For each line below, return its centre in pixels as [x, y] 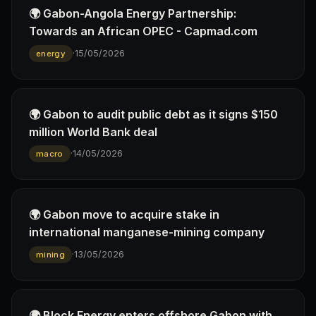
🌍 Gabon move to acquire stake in [124, 215]
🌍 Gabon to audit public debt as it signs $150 [153, 114]
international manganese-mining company [147, 232]
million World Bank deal [93, 132]
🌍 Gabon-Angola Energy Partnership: [133, 14]
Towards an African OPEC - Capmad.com [143, 31]
